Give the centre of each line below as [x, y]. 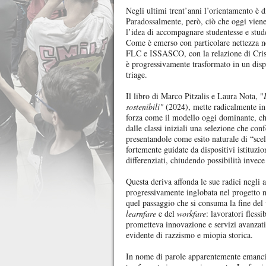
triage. [137, 75]
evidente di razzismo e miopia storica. [189, 235]
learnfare [141, 213]
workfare [191, 213]
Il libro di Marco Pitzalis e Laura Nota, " [195, 96]
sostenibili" [145, 107]
